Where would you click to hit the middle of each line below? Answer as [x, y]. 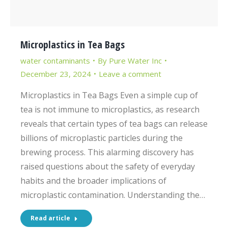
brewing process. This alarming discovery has [107, 152]
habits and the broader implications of [93, 180]
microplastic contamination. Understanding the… [113, 195]
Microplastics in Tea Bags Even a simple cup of [109, 95]
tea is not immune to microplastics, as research [110, 109]
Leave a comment [130, 74]
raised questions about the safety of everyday [108, 166]
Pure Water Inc [135, 60]
